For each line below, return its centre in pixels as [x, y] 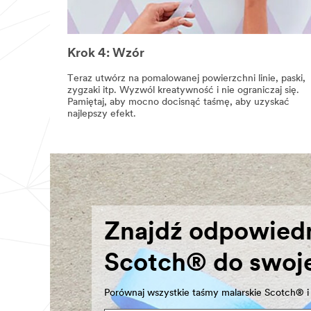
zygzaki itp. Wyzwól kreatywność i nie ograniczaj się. [183, 90]
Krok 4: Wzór [106, 54]
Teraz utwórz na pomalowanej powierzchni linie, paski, [186, 78]
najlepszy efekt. [102, 114]
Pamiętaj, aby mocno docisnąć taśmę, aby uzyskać [178, 102]
